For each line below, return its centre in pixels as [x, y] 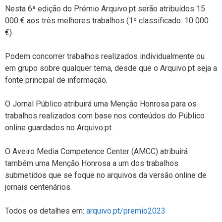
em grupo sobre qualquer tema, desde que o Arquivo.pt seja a [111, 68]
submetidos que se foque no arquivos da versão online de [106, 175]
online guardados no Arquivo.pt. [59, 127]
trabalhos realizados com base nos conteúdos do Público [105, 115]
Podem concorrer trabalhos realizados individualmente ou [105, 56]
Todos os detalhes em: [46, 211]
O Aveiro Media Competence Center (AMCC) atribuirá [96, 151]
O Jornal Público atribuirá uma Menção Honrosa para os [101, 104]
